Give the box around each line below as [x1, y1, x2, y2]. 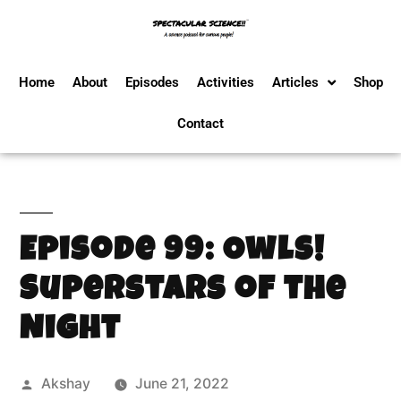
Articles [271, 74, 319, 90]
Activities [196, 74, 254, 90]
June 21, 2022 [134, 375, 229, 392]
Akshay [40, 375, 90, 392]
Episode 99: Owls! [20, 236, 325, 269]
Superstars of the [20, 276, 346, 309]
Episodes [124, 74, 179, 90]
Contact [177, 115, 224, 132]
